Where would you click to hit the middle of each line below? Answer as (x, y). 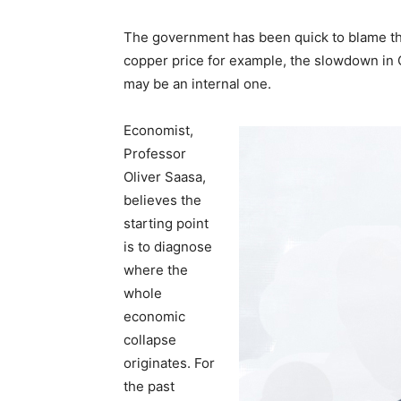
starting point (166, 224)
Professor (155, 154)
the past (149, 387)
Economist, (158, 131)
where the (156, 270)
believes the (162, 200)
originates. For (169, 363)
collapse (150, 340)
